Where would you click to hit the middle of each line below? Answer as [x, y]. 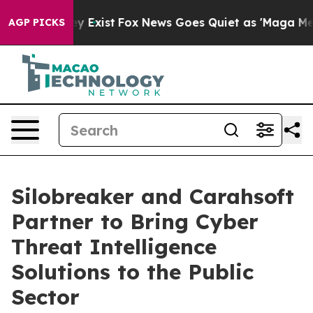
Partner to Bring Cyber [135, 221]
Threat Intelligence [114, 247]
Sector [45, 297]
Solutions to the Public [132, 272]
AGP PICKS [37, 22]
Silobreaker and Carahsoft [153, 196]
